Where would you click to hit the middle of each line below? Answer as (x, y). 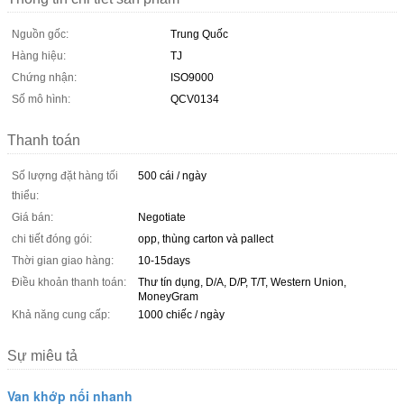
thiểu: (25, 195)
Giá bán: (32, 217)
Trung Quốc (199, 34)
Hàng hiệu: (39, 55)
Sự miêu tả (42, 355)
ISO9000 (192, 77)
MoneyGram (168, 296)
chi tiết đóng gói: (52, 239)
